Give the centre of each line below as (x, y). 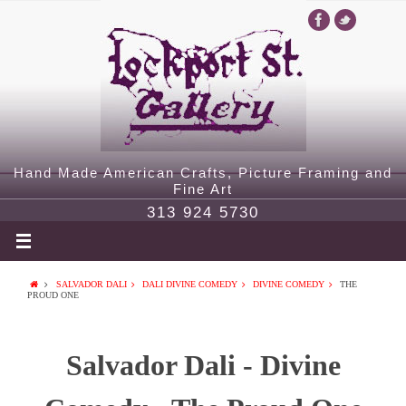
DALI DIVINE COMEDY (189, 284)
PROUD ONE (53, 295)
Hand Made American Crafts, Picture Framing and (203, 173)
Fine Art (203, 189)
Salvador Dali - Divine (203, 365)
